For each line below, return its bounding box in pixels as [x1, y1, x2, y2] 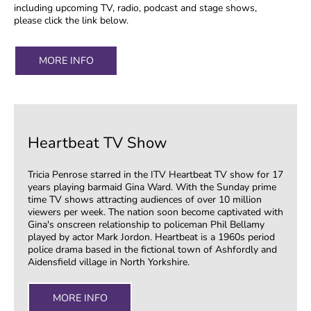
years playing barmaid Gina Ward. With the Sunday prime [28, 180, 276, 194]
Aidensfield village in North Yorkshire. [28, 255, 190, 269]
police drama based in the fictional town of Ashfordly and [28, 243, 277, 257]
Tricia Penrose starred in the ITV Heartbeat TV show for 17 [28, 168, 283, 182]
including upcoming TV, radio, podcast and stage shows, [14, 1, 257, 15]
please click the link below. [14, 14, 128, 28]
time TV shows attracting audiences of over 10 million [28, 193, 262, 207]
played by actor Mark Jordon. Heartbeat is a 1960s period [28, 230, 275, 244]
